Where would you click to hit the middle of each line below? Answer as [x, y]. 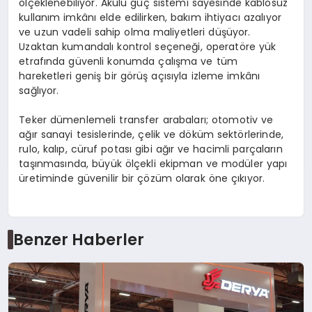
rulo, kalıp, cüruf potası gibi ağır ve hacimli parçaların [151, 149]
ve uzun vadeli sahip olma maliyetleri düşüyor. [135, 32]
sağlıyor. [39, 91]
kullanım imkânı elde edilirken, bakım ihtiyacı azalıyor [150, 18]
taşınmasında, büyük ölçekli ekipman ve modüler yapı [153, 164]
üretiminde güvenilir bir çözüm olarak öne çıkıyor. [142, 179]
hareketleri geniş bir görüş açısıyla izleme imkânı [140, 76]
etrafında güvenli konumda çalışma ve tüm [128, 62]
